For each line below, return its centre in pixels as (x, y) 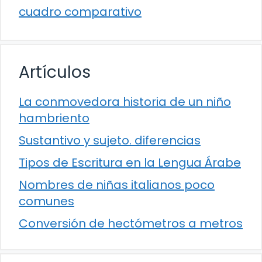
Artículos (55, 73)
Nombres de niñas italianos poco (117, 185)
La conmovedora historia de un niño (125, 102)
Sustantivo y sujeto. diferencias (110, 141)
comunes (46, 201)
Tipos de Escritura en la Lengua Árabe (130, 163)
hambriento (54, 118)
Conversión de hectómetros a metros (131, 224)
